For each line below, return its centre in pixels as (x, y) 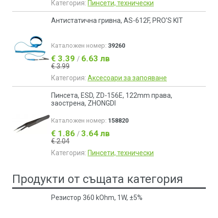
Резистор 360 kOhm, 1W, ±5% (97, 198)
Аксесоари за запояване (127, 78)
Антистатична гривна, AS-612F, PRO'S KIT (117, 20)
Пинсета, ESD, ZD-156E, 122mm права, (112, 95)
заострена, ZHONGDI (83, 103)
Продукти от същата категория (98, 179)
